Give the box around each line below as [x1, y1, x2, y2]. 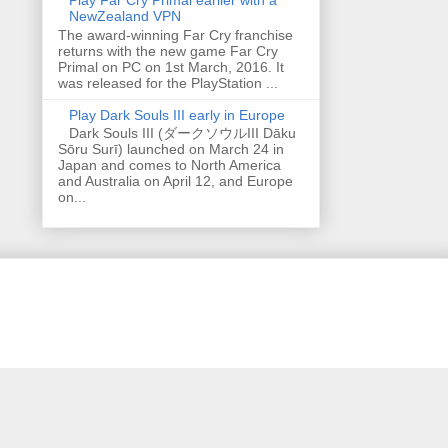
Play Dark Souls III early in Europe [68, 106, 285, 123]
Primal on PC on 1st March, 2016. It [58, 58, 284, 75]
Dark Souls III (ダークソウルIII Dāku [68, 125, 296, 142]
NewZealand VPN [68, 7, 181, 24]
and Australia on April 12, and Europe [58, 173, 293, 190]
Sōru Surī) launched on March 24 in [58, 141, 284, 158]
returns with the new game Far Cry [58, 42, 278, 59]
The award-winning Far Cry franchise [58, 26, 293, 43]
